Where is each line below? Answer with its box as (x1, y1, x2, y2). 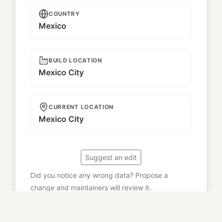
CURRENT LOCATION (49, 104, 114, 111)
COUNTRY (49, 10, 80, 17)
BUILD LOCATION (49, 56, 102, 64)
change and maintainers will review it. (30, 183, 151, 192)
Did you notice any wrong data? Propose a (30, 170, 168, 179)
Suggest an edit (85, 153, 137, 162)
